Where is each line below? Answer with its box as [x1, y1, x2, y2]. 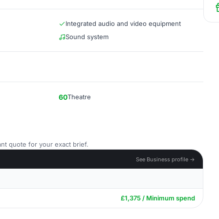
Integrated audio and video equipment [66, 20, 181, 27]
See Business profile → [136, 155, 195, 163]
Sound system [66, 33, 109, 41]
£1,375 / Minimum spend [121, 194, 195, 202]
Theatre [67, 93, 91, 101]
